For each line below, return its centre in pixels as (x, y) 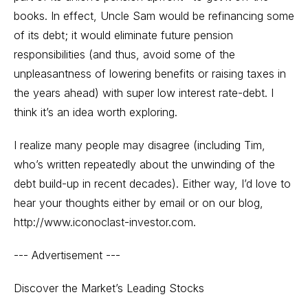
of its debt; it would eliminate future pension (123, 35)
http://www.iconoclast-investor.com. (105, 222)
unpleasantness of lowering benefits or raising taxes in (150, 74)
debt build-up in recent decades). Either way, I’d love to (152, 184)
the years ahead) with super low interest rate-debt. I (144, 93)
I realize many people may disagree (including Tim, (140, 145)
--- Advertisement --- (67, 255)
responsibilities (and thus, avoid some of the (124, 54)
